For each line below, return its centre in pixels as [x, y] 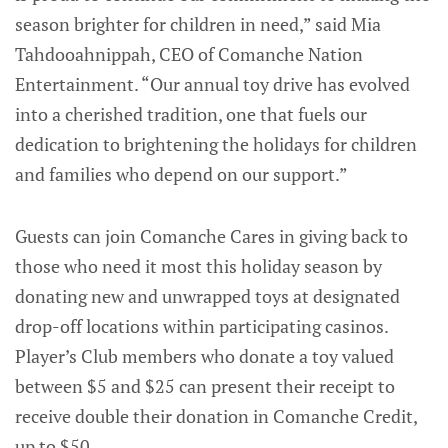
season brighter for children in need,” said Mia [198, 23]
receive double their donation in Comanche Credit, [216, 415]
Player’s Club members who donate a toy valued [204, 355]
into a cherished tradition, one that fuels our [191, 113]
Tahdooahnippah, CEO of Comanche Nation [189, 53]
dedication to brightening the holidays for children [216, 143]
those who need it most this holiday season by [198, 265]
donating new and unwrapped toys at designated [207, 295]
